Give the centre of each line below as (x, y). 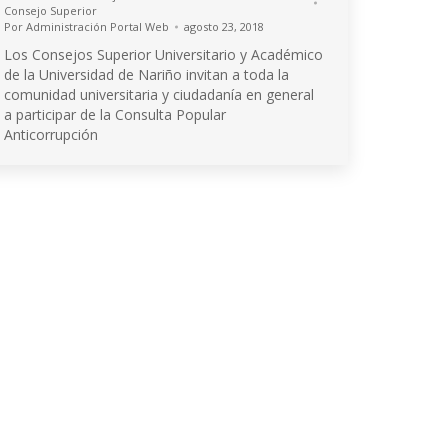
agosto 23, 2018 (224, 26)
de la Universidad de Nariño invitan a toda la (146, 74)
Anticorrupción (51, 134)
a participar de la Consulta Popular (115, 114)
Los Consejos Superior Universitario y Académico (163, 54)
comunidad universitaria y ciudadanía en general (159, 94)
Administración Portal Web (97, 26)
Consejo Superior (50, 10)
